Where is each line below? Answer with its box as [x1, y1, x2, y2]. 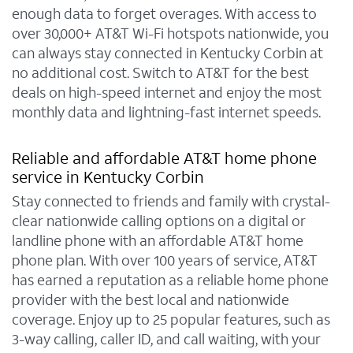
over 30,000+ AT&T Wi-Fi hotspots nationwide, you [12, 24, 329, 44]
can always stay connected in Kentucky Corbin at [12, 43, 323, 64]
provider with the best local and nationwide [12, 290, 289, 310]
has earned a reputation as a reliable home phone [12, 270, 329, 291]
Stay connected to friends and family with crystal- [12, 191, 330, 212]
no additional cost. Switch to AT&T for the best [12, 63, 309, 84]
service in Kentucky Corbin [12, 167, 204, 189]
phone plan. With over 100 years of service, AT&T [12, 251, 318, 271]
